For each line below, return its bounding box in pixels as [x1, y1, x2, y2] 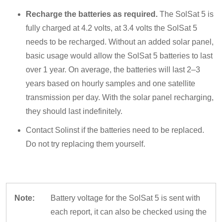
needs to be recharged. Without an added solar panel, [26, 38, 214, 46]
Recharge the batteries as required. [26, 10, 158, 18]
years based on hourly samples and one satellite [26, 79, 195, 88]
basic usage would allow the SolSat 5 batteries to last [26, 52, 213, 60]
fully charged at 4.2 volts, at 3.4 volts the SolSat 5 [26, 24, 197, 32]
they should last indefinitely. [26, 107, 122, 115]
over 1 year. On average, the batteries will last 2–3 [26, 65, 200, 74]
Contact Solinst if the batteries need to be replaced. [26, 126, 204, 134]
